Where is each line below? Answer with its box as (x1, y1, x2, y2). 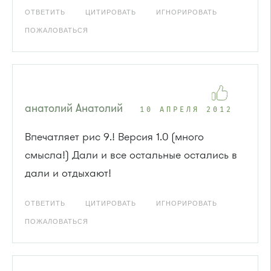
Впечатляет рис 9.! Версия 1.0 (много (25, 129, 204, 144)
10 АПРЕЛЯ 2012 (140, 106, 233, 114)
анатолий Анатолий (25, 100, 123, 116)
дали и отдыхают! (25, 165, 111, 180)
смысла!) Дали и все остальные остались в (25, 147, 237, 162)
